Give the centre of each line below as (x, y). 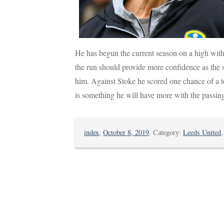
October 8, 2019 (126, 132)
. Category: (166, 132)
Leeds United (202, 132)
